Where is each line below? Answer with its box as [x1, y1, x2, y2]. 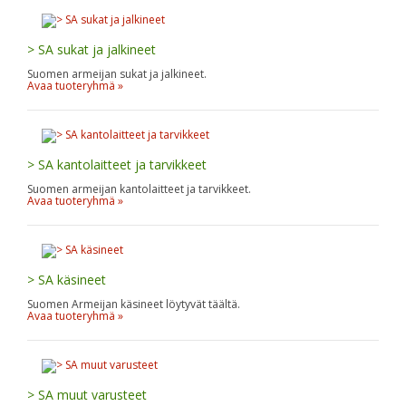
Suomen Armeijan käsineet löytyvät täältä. [27, 295, 240, 312]
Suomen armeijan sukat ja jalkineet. [27, 65, 207, 82]
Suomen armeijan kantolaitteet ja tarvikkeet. [27, 180, 251, 197]
